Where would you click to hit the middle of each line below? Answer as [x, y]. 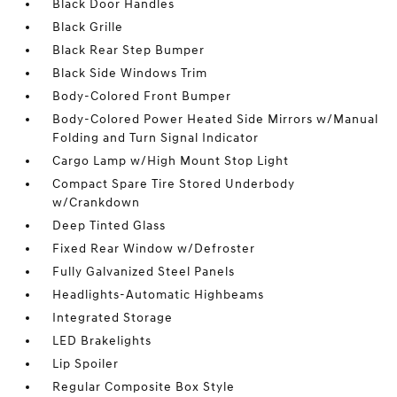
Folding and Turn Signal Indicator [156, 138]
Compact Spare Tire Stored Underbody [174, 184]
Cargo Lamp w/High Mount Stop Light [171, 161]
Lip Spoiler [86, 364]
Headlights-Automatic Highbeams [159, 295]
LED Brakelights [102, 341]
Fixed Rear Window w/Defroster [154, 249]
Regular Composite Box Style [144, 387]
